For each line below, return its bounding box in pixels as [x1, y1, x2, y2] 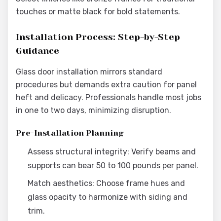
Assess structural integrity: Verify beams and [28, 147, 196, 156]
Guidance [16, 46, 59, 56]
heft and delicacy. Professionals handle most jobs [16, 93, 201, 102]
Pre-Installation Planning [16, 128, 124, 138]
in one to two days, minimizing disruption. [16, 106, 171, 115]
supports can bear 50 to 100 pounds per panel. [28, 161, 198, 170]
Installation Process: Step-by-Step [16, 32, 180, 42]
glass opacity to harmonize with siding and [28, 192, 187, 202]
